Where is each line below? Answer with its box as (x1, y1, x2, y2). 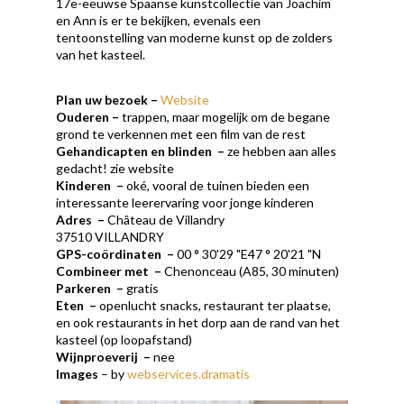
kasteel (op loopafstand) (56, 331, 193, 347)
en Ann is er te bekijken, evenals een (56, 13, 262, 29)
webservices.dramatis (127, 365, 251, 381)
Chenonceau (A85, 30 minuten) (161, 262, 340, 279)
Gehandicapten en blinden (56, 142, 216, 159)
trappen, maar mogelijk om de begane (119, 108, 331, 124)
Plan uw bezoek (56, 91, 149, 107)
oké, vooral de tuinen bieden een (124, 177, 310, 193)
